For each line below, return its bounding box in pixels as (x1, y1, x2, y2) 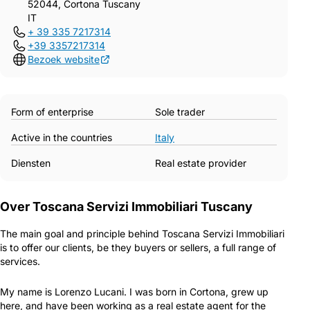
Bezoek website (28, 53, 100, 65)
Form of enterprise (11, 105, 93, 118)
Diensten (11, 156, 51, 169)
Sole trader (155, 105, 205, 118)
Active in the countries (11, 131, 112, 143)
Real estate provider (155, 156, 246, 169)
